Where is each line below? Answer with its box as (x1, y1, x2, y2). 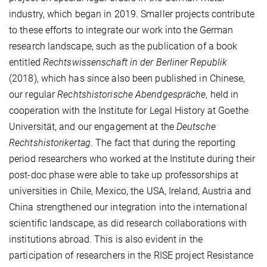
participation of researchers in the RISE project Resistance (9, 250, 253, 262)
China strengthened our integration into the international (9, 201, 247, 213)
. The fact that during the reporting (90, 137, 236, 149)
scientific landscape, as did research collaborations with (9, 218, 247, 229)
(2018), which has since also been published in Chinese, (9, 73, 246, 85)
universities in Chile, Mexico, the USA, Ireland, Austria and (9, 185, 252, 197)
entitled (9, 57, 43, 69)
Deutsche (176, 121, 216, 133)
